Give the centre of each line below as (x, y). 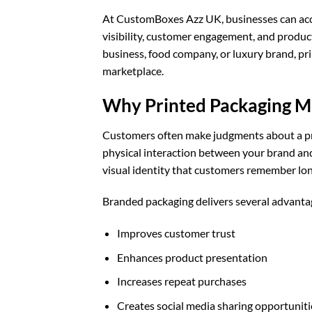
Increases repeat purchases (181, 281)
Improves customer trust (176, 233)
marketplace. (133, 70)
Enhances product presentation (192, 257)
